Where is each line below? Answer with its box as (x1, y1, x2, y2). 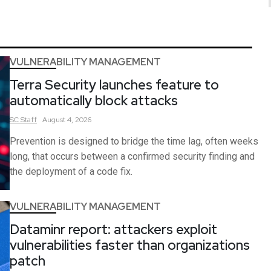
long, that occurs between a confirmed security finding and (10, 150, 255, 162)
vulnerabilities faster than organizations (10, 237, 250, 255)
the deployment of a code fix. (10, 165, 132, 177)
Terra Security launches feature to (10, 76, 219, 94)
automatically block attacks (10, 91, 178, 109)
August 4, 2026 (42, 114, 91, 125)
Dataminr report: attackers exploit (10, 221, 217, 239)
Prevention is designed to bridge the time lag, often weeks (10, 135, 258, 147)
